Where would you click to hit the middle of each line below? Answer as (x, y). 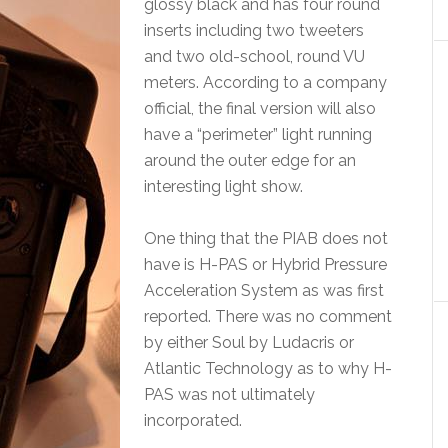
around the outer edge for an (250, 160)
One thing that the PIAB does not (266, 238)
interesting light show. (223, 186)
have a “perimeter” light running (258, 134)
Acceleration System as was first (264, 290)
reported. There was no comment (268, 316)
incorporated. (193, 420)
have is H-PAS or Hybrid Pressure (265, 264)
